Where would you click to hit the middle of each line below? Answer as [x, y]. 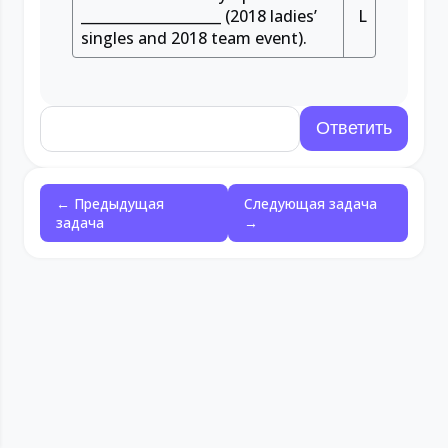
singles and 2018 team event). [194, 38]
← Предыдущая [110, 203]
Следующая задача [311, 203]
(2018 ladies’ [269, 16]
